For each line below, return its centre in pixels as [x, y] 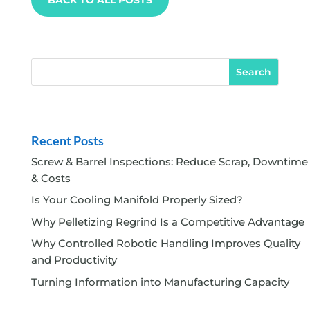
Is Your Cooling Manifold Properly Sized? [137, 200]
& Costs [51, 178]
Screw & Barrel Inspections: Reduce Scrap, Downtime [169, 161]
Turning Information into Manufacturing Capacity [160, 282]
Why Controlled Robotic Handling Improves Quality [165, 244]
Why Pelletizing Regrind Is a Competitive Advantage [167, 221]
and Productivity [74, 260]
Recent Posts [67, 140]
